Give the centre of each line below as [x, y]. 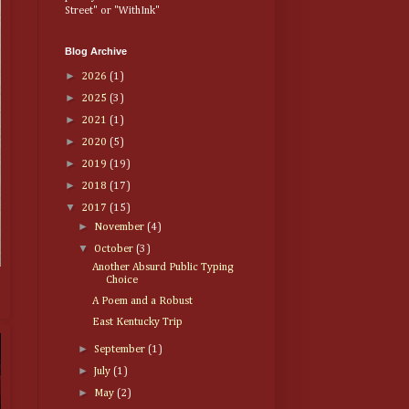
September [121, 350]
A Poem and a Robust [142, 302]
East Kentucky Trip [137, 323]
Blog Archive [96, 52]
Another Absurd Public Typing [163, 268]
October [115, 250]
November [121, 228]
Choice [121, 281]
